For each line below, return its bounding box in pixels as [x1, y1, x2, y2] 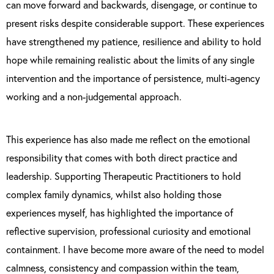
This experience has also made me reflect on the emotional [6, 133, 250, 146]
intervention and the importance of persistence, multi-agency [6, 72, 260, 84]
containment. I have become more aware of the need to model [6, 243, 264, 256]
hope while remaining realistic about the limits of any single [6, 53, 254, 66]
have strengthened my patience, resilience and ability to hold [6, 35, 261, 48]
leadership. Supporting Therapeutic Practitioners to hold [6, 169, 241, 182]
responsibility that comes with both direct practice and [6, 151, 237, 164]
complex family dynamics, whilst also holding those [6, 188, 221, 201]
